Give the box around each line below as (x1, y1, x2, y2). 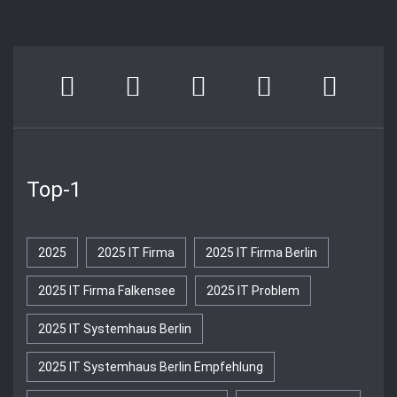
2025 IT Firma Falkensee (38, 284, 175, 298)
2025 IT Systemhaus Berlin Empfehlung (38, 360, 263, 374)
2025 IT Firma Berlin (206, 245, 317, 260)
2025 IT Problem (206, 284, 300, 298)
